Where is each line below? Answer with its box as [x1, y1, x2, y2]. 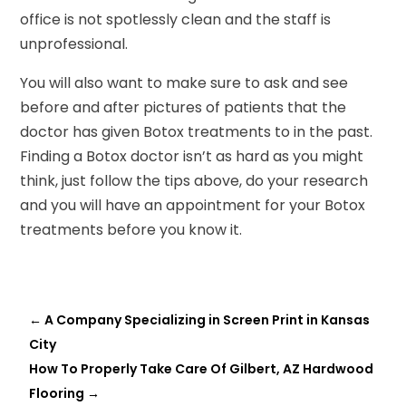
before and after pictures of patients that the [20, 96, 347, 118]
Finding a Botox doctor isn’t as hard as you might [20, 145, 364, 167]
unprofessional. [20, 33, 129, 54]
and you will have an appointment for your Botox [20, 194, 366, 216]
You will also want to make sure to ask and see [20, 72, 349, 93]
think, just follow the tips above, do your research [20, 169, 369, 191]
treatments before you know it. [20, 218, 243, 240]
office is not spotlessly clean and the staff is [20, 8, 332, 30]
